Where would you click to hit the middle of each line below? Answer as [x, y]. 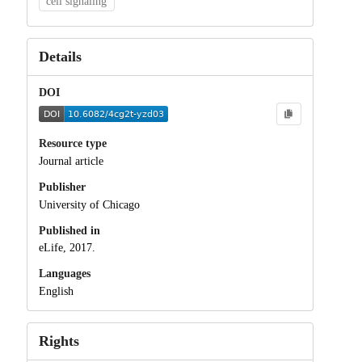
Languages [64, 274]
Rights [59, 341]
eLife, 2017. [67, 248]
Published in [69, 230]
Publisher [62, 187]
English [56, 292]
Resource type [72, 144]
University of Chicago [89, 204]
